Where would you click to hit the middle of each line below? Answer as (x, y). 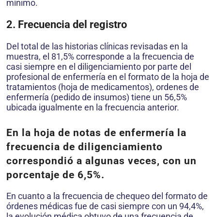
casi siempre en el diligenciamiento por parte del (99, 67)
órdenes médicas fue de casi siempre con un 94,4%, (105, 206)
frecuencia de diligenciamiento (85, 147)
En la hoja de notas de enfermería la (96, 133)
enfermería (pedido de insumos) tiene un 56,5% (97, 97)
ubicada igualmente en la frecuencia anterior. (93, 108)
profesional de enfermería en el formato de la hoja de (108, 77)
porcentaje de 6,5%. (55, 175)
